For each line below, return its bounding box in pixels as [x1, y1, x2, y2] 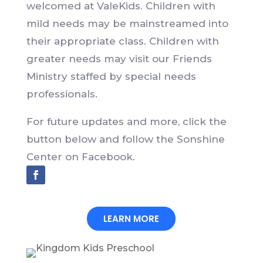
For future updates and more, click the [26, 115, 227, 127]
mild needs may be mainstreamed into [26, 17, 228, 29]
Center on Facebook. [26, 150, 135, 163]
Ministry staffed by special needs [26, 70, 196, 82]
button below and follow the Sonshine [26, 133, 225, 145]
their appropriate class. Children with [26, 35, 219, 47]
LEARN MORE [103, 212, 160, 225]
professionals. [26, 87, 97, 100]
